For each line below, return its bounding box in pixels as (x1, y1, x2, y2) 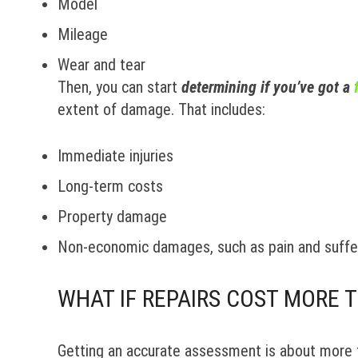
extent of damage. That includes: (58, 100, 265, 119)
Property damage (58, 207, 167, 226)
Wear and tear (58, 55, 145, 74)
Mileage (58, 25, 108, 44)
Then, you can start (58, 78, 177, 97)
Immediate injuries (58, 146, 173, 165)
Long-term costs (58, 177, 163, 196)
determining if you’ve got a (181, 78, 350, 97)
